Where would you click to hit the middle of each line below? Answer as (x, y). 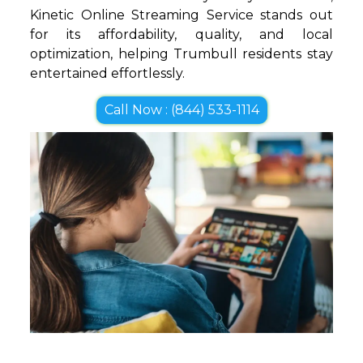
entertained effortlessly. (108, 73)
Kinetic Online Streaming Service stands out (181, 15)
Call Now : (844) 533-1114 (181, 109)
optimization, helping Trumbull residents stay (181, 53)
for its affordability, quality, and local (181, 34)
